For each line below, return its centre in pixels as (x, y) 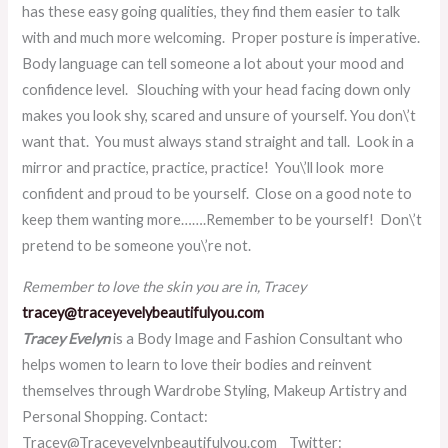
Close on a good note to (334, 194)
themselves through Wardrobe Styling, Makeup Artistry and (215, 391)
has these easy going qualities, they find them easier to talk (211, 12)
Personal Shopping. (86, 417)
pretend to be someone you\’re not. (137, 246)
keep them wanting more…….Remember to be (167, 220)
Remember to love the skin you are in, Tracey (164, 287)
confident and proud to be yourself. (139, 194)
